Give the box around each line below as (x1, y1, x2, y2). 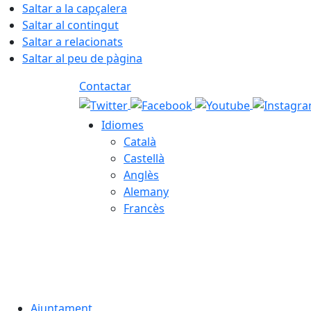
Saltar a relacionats (22, 34, 123, 49)
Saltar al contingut (22, 17, 119, 33)
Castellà (124, 151, 165, 166)
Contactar (79, 78, 131, 94)
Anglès (124, 167, 159, 183)
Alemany (124, 184, 169, 199)
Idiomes (101, 117, 144, 133)
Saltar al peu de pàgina (22, 51, 142, 66)
